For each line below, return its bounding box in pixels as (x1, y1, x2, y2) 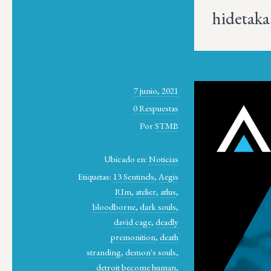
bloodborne (93, 200, 136, 212)
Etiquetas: (78, 170, 114, 182)
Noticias (149, 152, 179, 165)
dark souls (140, 200, 177, 212)
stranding (87, 246, 122, 258)
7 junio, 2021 (134, 85, 179, 97)
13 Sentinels (113, 170, 155, 182)
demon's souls (125, 246, 177, 258)
